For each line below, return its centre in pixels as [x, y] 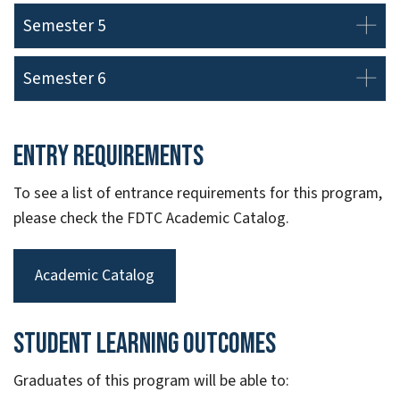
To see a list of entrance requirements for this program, [198, 193]
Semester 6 [65, 79]
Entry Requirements [108, 156]
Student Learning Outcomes [145, 344]
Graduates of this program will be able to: [151, 380]
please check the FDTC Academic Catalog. [151, 218]
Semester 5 [65, 26]
